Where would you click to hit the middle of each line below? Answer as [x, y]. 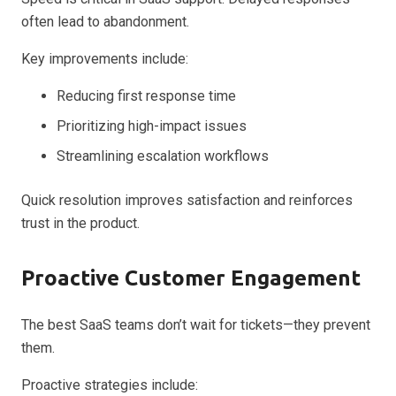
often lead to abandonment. [105, 21]
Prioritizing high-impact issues [152, 126]
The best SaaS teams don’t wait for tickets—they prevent [196, 324]
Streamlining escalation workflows [163, 156]
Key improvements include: [105, 58]
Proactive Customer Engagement [191, 278]
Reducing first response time [146, 95]
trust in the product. [80, 223]
